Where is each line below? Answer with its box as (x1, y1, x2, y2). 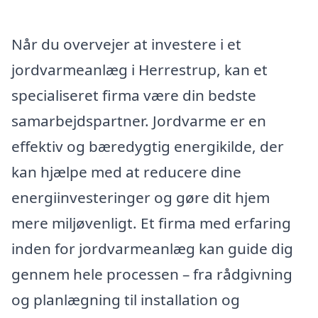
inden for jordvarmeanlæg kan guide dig (11, 238, 293, 259)
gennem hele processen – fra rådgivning (11, 264, 292, 285)
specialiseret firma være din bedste (11, 85, 256, 106)
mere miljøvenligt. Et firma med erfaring (11, 213, 291, 234)
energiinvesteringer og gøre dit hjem (11, 187, 270, 208)
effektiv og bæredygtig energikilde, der (11, 136, 284, 157)
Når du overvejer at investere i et (11, 34, 241, 55)
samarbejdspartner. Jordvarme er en (11, 111, 266, 131)
